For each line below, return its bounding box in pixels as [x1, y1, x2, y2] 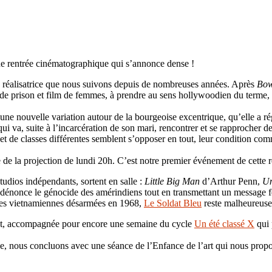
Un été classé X [194, 218, 254, 229]
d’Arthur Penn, [200, 175, 262, 186]
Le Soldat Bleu [144, 197, 202, 208]
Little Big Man [144, 175, 200, 186]
